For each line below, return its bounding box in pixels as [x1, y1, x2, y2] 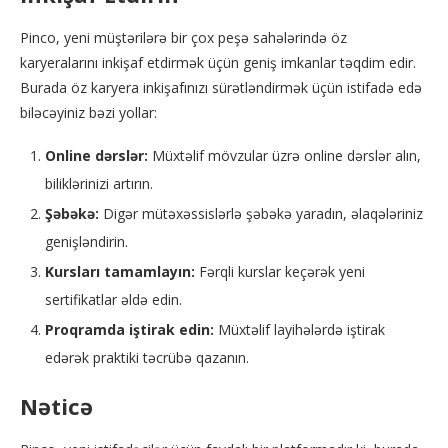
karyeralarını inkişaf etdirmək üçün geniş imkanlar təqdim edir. [20, 53, 416, 72]
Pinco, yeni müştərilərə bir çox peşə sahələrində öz [20, 28, 347, 47]
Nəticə [20, 391, 93, 421]
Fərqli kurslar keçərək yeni [195, 262, 365, 281]
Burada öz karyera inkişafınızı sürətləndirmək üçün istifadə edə [20, 78, 422, 97]
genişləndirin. [45, 232, 128, 251]
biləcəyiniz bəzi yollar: [20, 103, 157, 122]
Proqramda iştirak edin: [45, 320, 214, 339]
